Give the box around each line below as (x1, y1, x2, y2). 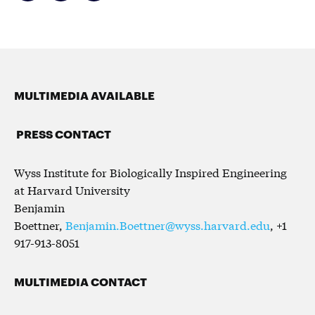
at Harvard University (14, 181, 130, 198)
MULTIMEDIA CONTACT (14, 272, 147, 289)
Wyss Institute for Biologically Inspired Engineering (14, 163, 287, 180)
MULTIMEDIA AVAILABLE (14, 86, 155, 103)
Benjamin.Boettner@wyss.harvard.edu (65, 216, 270, 233)
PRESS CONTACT (16, 124, 111, 141)
